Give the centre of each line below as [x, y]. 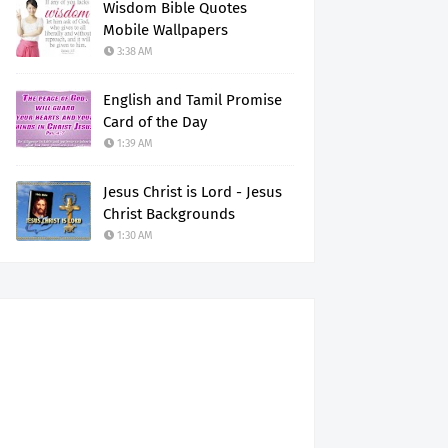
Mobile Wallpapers [165, 30]
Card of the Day [155, 122]
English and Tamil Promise [192, 100]
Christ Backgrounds [169, 214]
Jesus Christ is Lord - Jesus [192, 192]
